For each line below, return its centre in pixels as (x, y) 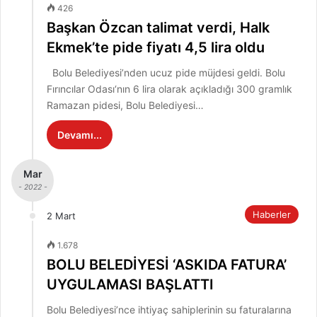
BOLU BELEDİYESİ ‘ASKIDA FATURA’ (167, 265)
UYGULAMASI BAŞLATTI (130, 285)
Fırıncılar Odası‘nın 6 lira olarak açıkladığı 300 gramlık (169, 89)
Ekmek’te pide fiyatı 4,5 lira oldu (156, 48)
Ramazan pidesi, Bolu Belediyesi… (125, 105)
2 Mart (61, 216)
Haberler (272, 215)
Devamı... (80, 135)
